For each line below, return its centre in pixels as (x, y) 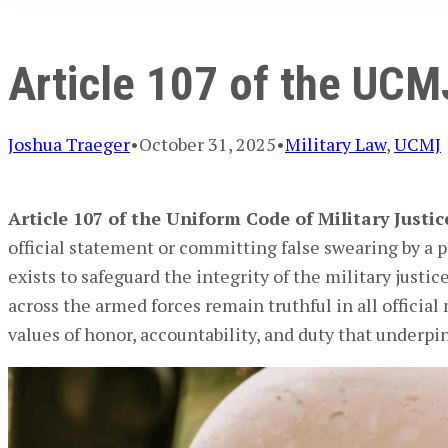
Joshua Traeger (69, 144)
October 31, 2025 (207, 144)
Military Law (335, 144)
